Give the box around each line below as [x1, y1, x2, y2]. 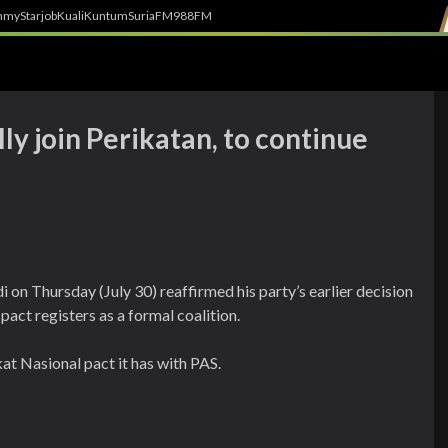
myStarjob [3, 8, 57, 23]
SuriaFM [128, 8, 173, 23]
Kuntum [84, 8, 128, 23]
